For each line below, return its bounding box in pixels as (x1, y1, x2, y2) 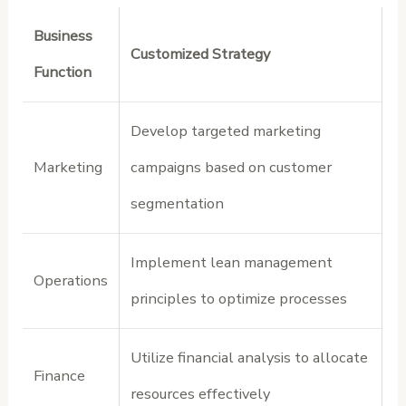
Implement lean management (130, 251, 333, 273)
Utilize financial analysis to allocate (130, 346, 369, 368)
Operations (34, 269, 109, 291)
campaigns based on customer (130, 156, 333, 178)
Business (34, 24, 93, 46)
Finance (34, 364, 86, 386)
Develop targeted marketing (130, 120, 322, 141)
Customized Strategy (130, 43, 271, 64)
